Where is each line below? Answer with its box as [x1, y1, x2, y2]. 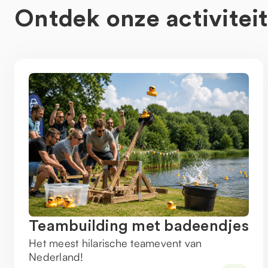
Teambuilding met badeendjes [29, 218, 249, 234]
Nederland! [29, 250, 84, 263]
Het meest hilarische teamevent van [29, 236, 202, 249]
